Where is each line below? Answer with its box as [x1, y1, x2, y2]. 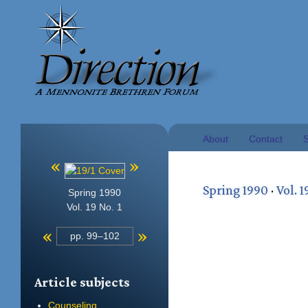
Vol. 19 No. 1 [67, 201, 122, 212]
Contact [249, 133, 283, 144]
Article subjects [34, 274, 130, 289]
